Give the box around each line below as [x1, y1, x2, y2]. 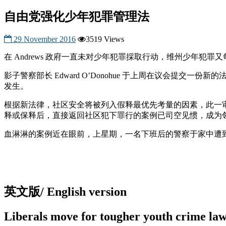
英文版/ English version [4, 185, 127, 199]
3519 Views [86, 34, 124, 43]
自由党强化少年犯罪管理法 [4, 10, 149, 23]
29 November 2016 [14, 34, 76, 43]
